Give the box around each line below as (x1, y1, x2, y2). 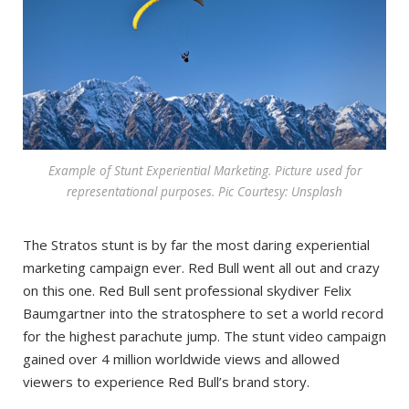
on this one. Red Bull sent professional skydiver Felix (23, 281, 351, 300)
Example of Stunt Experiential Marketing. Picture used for (47, 162, 362, 180)
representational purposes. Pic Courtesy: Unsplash (67, 183, 342, 201)
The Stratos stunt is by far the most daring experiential (23, 236, 370, 255)
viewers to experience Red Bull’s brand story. (23, 372, 309, 392)
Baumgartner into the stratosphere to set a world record (23, 304, 383, 323)
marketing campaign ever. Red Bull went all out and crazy (23, 258, 380, 278)
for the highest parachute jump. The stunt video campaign (23, 327, 386, 346)
